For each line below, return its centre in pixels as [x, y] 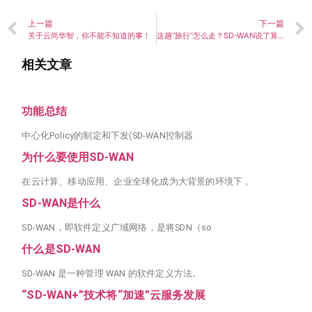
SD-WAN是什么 [61, 203]
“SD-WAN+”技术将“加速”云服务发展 [114, 295]
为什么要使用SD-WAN [78, 157]
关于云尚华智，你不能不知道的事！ [89, 36]
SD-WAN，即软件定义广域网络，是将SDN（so [117, 227]
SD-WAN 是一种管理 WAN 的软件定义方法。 [112, 273]
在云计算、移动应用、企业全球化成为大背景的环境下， [137, 181]
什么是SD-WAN [61, 249]
